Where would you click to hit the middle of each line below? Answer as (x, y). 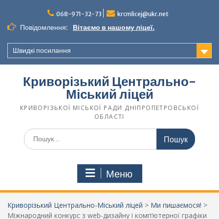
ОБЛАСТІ (109, 117)
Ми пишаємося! (176, 205)
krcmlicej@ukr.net (143, 14)
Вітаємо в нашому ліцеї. (114, 27)
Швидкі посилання (42, 50)
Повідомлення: (43, 27)
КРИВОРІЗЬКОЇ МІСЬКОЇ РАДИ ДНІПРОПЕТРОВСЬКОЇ (109, 108)
